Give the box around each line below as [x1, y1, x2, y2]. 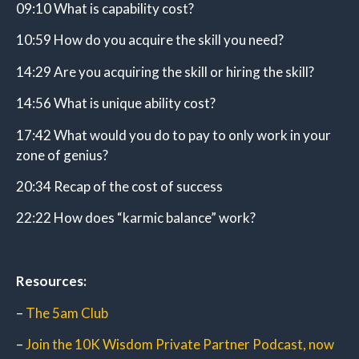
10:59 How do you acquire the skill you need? [16, 31, 284, 49]
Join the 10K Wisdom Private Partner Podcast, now [26, 335, 334, 353]
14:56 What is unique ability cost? [16, 95, 216, 112]
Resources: [16, 272, 87, 290]
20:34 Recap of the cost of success [16, 178, 223, 196]
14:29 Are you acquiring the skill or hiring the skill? [16, 63, 314, 80]
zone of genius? [16, 146, 108, 163]
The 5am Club [26, 304, 108, 321]
